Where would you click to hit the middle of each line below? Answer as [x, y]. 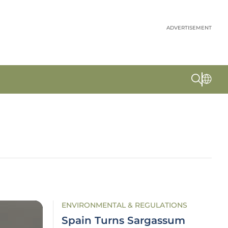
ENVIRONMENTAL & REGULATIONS [124, 205]
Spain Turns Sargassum [123, 220]
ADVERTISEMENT [189, 28]
